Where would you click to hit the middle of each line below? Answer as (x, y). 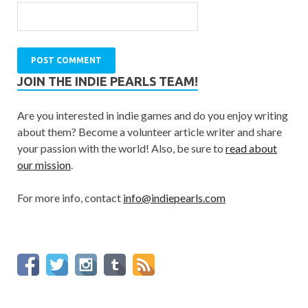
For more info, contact (70, 198)
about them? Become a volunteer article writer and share (150, 132)
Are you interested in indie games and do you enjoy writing (153, 115)
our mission (44, 165)
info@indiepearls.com (174, 198)
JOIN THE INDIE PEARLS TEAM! (108, 81)
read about (251, 148)
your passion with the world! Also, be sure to (121, 148)
